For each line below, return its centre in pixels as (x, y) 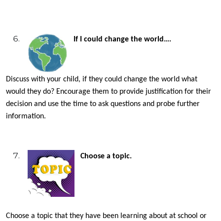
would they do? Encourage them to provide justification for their (109, 92)
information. (26, 116)
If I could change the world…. (122, 39)
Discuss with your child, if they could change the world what (102, 79)
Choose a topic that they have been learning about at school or (106, 216)
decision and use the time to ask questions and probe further (103, 104)
